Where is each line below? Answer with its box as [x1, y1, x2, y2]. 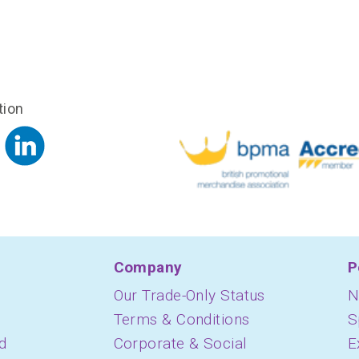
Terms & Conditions [113, 310, 250, 329]
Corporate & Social [113, 334, 248, 353]
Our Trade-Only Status [113, 286, 265, 305]
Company [113, 258, 183, 276]
